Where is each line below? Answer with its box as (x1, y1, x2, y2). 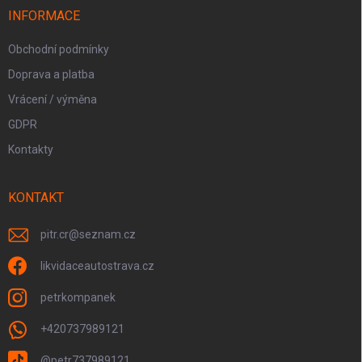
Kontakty (8, 143, 53, 157)
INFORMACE (8, 8, 80, 24)
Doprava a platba (8, 68, 95, 82)
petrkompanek (40, 291, 116, 305)
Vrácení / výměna (8, 93, 97, 107)
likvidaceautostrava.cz (40, 259, 154, 273)
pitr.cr (40, 228, 69, 242)
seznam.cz (79, 228, 136, 242)
